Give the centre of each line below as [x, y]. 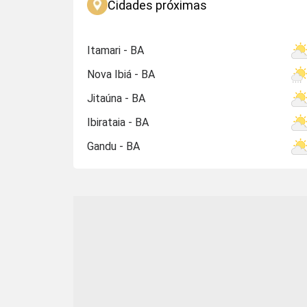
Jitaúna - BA [116, 98]
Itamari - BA [115, 50]
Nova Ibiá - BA [121, 74]
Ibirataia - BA [118, 122]
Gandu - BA [113, 146]
